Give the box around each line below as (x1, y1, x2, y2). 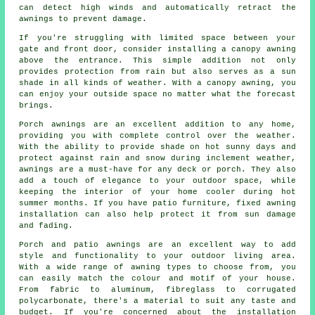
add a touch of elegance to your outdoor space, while (19, 176, 296, 186)
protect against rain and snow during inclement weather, (19, 154, 296, 163)
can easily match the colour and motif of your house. (19, 274, 296, 283)
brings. (19, 101, 54, 110)
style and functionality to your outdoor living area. (19, 252, 296, 261)
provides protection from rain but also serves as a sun (19, 67, 296, 77)
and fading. (19, 221, 74, 231)
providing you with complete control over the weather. (19, 131, 296, 141)
